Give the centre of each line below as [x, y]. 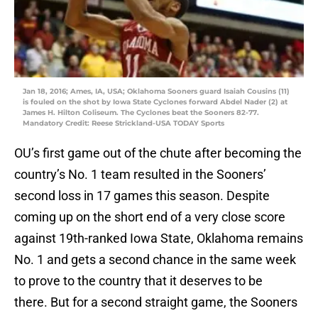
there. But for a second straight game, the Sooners [156, 302]
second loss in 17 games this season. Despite [142, 196]
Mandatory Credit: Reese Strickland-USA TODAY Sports [124, 124]
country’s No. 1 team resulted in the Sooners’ [140, 175]
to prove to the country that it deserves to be [138, 281]
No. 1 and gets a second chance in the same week [155, 260]
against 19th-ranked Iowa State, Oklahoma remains [159, 238]
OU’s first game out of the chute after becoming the [158, 153]
